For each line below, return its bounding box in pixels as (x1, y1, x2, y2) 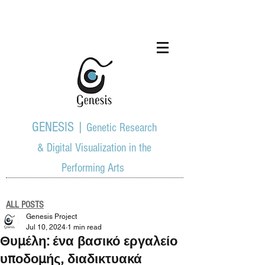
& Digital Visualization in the (37, 141, 151, 154)
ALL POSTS (6, 199, 44, 210)
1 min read (67, 223, 102, 231)
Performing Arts (62, 161, 127, 174)
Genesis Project (26, 212, 77, 221)
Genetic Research (86, 121, 157, 134)
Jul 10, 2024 (26, 223, 66, 231)
